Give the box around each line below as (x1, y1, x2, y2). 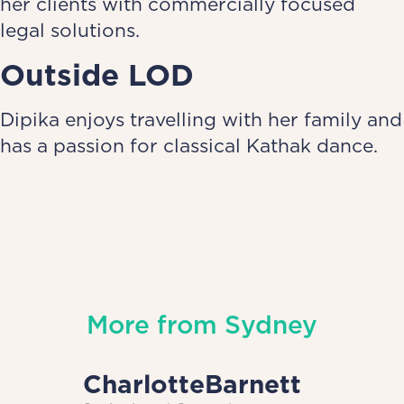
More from (87, 309, 217, 341)
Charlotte (83, 369, 205, 400)
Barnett (205, 369, 301, 400)
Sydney (225, 309, 317, 341)
